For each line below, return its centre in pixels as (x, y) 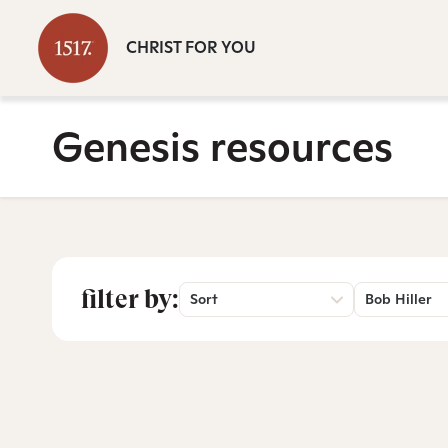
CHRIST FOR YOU (191, 47)
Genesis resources (222, 146)
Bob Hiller (398, 299)
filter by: (130, 299)
